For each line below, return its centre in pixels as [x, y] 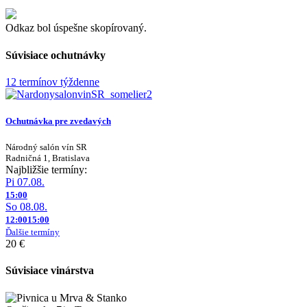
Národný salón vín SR [46, 147]
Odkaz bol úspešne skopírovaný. [76, 28]
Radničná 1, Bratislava [48, 158]
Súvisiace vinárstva [50, 271]
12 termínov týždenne [52, 82]
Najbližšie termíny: [46, 170]
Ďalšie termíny [33, 232]
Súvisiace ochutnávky [56, 55]
